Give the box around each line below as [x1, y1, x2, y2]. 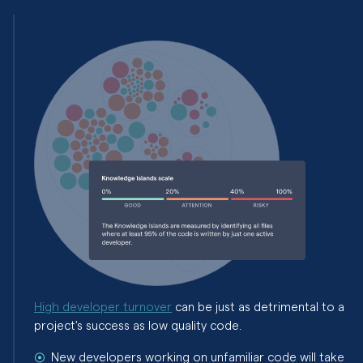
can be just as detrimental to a [172, 298, 344, 314]
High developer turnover [34, 298, 172, 314]
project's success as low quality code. [34, 317, 241, 332]
